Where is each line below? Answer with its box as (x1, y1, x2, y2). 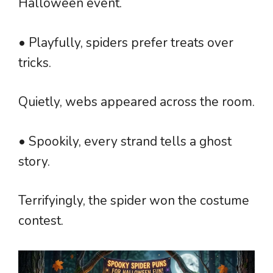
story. (18, 152, 50, 170)
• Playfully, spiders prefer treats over (18, 34, 233, 51)
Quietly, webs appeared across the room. (18, 93, 255, 111)
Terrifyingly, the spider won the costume (18, 192, 249, 210)
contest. (18, 212, 63, 230)
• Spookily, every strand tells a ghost (18, 132, 232, 150)
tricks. (18, 54, 51, 71)
